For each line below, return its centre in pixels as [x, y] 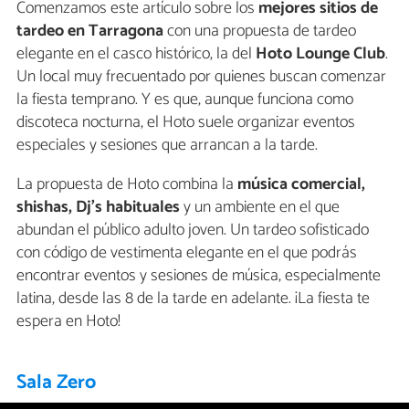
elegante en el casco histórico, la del [134, 53]
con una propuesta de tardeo [260, 31]
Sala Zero [57, 382]
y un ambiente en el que [260, 207]
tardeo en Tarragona [90, 31]
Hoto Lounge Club [319, 53]
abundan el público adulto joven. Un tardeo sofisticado [193, 230]
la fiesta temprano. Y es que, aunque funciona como [185, 99]
